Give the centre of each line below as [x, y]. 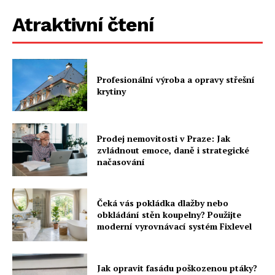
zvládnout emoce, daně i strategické [173, 150]
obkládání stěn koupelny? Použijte [169, 215]
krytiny [112, 91]
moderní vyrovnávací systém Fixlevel [175, 227]
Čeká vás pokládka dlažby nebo [163, 203]
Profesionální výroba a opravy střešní [176, 79]
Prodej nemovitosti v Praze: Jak [164, 138]
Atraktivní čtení [83, 24]
